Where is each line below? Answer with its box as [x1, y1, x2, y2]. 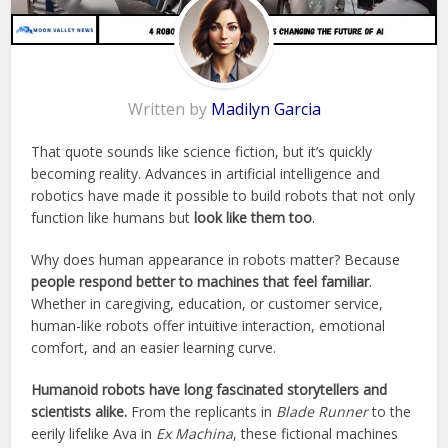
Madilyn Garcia [210, 98, 321, 121]
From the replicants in [127, 402, 277, 422]
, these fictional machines [233, 424, 399, 444]
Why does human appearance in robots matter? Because [31, 250, 401, 270]
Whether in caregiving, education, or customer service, [31, 294, 384, 314]
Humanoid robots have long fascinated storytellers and [31, 380, 388, 400]
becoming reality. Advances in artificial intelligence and [31, 164, 381, 184]
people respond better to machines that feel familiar [31, 272, 370, 292]
